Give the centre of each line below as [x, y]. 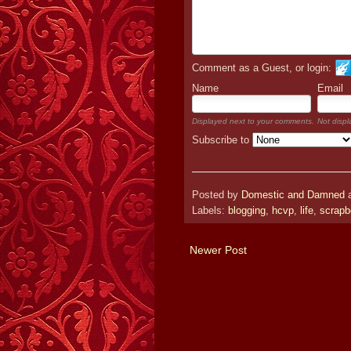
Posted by [217, 195]
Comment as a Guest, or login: [262, 67]
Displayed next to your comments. [253, 121]
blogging [247, 211]
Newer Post [218, 250]
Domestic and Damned [293, 195]
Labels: [210, 211]
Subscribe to [222, 139]
